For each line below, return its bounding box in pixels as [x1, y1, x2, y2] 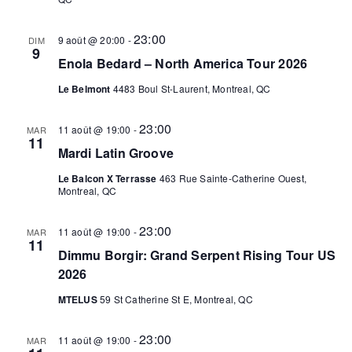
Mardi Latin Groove [57, 144, 174, 162]
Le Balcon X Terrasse [57, 171, 157, 185]
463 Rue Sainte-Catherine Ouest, [159, 171, 306, 185]
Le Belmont [57, 82, 111, 96]
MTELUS [57, 292, 97, 306]
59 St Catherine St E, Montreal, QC [99, 292, 253, 306]
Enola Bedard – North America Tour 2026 [57, 54, 308, 72]
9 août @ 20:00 [57, 33, 126, 46]
